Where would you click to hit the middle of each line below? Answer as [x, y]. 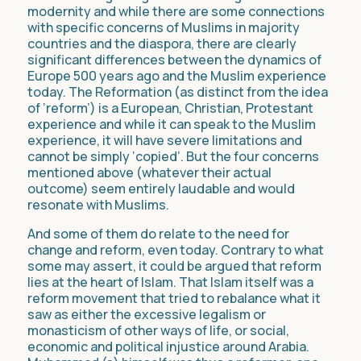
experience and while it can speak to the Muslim [172, 124]
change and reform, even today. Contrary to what [176, 250]
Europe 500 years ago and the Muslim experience [177, 76]
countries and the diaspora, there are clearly [162, 44]
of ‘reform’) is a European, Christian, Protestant [170, 108]
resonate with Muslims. [98, 205]
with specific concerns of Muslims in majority [164, 28]
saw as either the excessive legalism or [147, 315]
